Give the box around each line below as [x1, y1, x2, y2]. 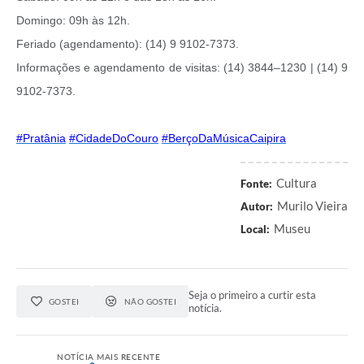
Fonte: [240, 177, 272, 191]
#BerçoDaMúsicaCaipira [162, 132, 286, 145]
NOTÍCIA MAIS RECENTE [57, 351, 160, 362]
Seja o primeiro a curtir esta [188, 288, 317, 302]
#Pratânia [16, 132, 66, 145]
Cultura [276, 175, 317, 191]
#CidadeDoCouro [69, 132, 158, 145]
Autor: [240, 200, 273, 214]
